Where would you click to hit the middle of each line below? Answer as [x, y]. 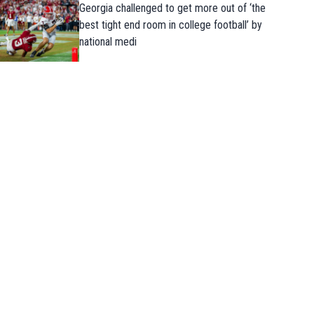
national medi [108, 42]
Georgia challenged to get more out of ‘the [172, 8]
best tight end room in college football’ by [170, 25]
